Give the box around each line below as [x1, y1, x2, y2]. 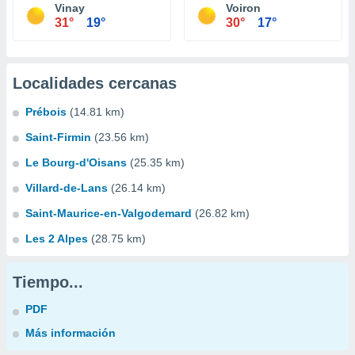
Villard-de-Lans [25, 181, 108, 194]
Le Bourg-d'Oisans [25, 156, 127, 169]
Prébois [25, 105, 67, 118]
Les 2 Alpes [25, 232, 88, 245]
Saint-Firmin [25, 131, 91, 143]
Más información [25, 326, 116, 339]
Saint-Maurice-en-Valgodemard [25, 207, 192, 219]
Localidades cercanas [13, 74, 177, 92]
